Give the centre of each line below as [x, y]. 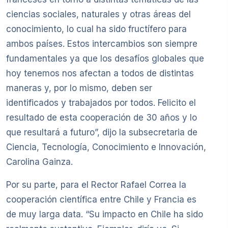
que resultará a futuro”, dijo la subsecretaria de [102, 133]
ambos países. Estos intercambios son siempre [102, 44]
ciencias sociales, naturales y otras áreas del [98, 15]
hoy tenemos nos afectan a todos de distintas [100, 74]
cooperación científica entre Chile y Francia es [101, 200]
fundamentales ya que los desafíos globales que [105, 59]
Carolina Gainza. [39, 162]
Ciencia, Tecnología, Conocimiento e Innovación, [106, 147]
